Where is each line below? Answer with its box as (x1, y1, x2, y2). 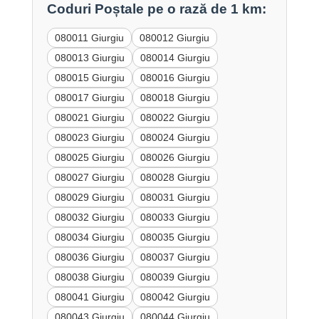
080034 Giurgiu (54, 231, 125, 244)
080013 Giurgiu (54, 52, 125, 64)
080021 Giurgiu (54, 112, 125, 124)
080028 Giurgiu (140, 172, 210, 184)
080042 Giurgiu (140, 291, 210, 303)
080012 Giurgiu (139, 32, 209, 44)
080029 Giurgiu (54, 192, 125, 204)
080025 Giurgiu (54, 152, 125, 164)
